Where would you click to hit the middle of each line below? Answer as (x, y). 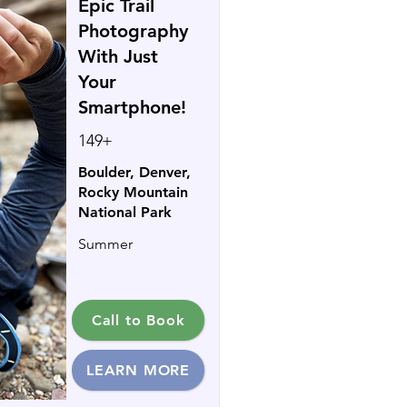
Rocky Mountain (133, 192)
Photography (133, 31)
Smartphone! (132, 107)
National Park (125, 212)
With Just (118, 56)
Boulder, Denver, (134, 172)
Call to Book (138, 320)
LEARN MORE (138, 370)
